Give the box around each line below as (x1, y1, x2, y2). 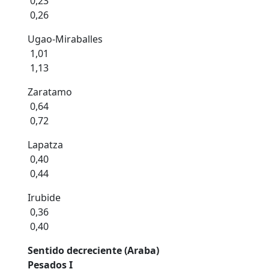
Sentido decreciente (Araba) (28, 244, 162, 257)
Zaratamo (28, 85, 72, 98)
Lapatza (28, 138, 63, 151)
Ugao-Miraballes (28, 32, 103, 46)
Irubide (28, 191, 61, 204)
